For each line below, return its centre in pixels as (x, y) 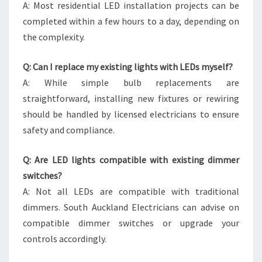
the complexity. (54, 37)
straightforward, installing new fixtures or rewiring (131, 98)
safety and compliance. (69, 130)
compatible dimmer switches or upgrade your (131, 223)
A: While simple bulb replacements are (131, 82)
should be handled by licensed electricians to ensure (131, 114)
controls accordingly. (65, 239)
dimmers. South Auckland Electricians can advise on (131, 207)
